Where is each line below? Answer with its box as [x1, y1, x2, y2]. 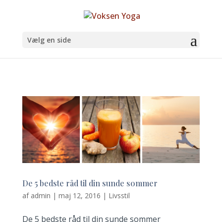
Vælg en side [27, 35, 71, 45]
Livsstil [108, 190, 130, 200]
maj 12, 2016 [58, 190, 101, 200]
